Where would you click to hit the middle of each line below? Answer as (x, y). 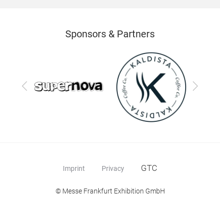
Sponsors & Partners (110, 34)
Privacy (113, 168)
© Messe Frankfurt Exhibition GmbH (110, 191)
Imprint (74, 168)
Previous (39, 85)
